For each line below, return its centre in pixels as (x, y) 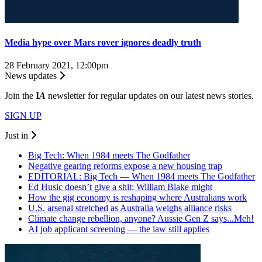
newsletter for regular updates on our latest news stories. (150, 96)
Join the (20, 96)
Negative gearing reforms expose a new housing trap (125, 166)
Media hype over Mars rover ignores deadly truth (103, 42)
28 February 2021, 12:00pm (56, 65)
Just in (18, 136)
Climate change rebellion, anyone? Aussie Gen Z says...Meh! (141, 219)
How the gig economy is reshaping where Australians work (137, 198)
